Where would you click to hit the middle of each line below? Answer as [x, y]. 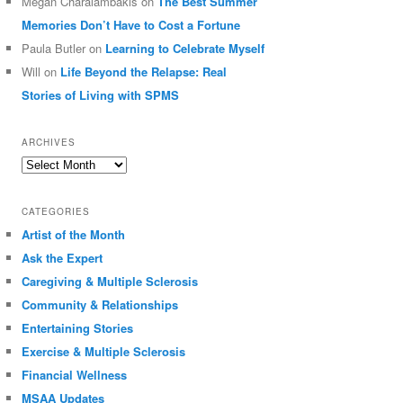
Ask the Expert [63, 257]
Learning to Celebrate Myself [185, 48]
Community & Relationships [100, 304]
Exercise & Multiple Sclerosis [104, 351]
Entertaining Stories [78, 327]
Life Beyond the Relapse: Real [144, 71]
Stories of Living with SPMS [101, 94]
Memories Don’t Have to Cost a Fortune [131, 24]
